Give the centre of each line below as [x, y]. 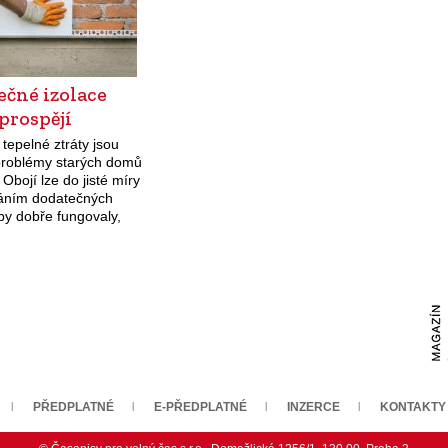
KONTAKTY [413, 406]
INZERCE [313, 406]
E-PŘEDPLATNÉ [200, 406]
